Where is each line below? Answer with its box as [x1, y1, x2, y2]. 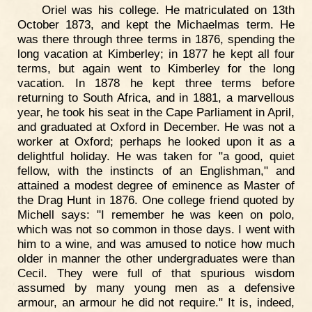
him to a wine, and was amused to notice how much [17, 236, 295, 251]
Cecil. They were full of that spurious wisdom [17, 265, 295, 280]
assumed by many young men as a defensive [17, 280, 295, 295]
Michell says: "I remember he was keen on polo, [17, 207, 295, 221]
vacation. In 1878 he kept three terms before [17, 75, 295, 90]
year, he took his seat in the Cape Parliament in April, [17, 104, 295, 119]
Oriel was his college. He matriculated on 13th [41, 2, 295, 17]
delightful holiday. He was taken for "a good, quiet [17, 148, 295, 163]
